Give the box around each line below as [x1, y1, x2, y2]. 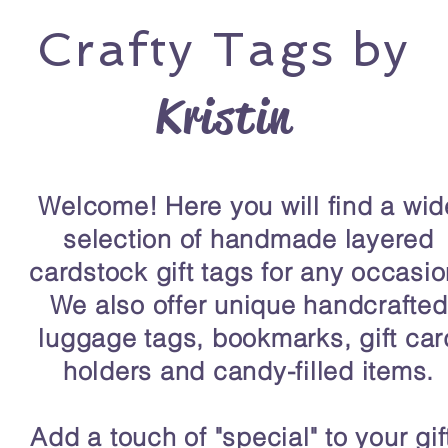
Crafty [37, 21, 196, 77]
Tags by [195, 21, 411, 77]
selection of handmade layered [63, 223, 434, 254]
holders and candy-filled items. [62, 355, 435, 386]
